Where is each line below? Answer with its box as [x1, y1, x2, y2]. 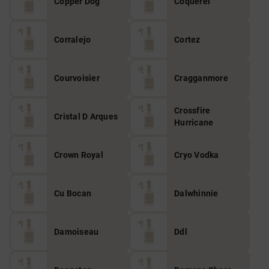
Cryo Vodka [174, 150, 219, 160]
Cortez [174, 35, 201, 44]
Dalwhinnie [174, 189, 219, 198]
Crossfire [174, 106, 211, 115]
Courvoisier [54, 73, 100, 83]
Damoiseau [54, 227, 99, 237]
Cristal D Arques [54, 112, 118, 121]
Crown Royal [54, 150, 103, 160]
